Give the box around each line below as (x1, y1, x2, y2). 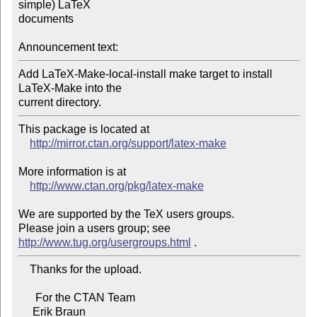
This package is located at (18, 123, 149, 136)
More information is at (18, 166, 126, 178)
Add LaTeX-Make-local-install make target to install (18, 68, 272, 81)
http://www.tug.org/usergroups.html (18, 236, 191, 249)
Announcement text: (18, 41, 118, 54)
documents (18, 13, 74, 25)
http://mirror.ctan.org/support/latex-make (29, 137, 226, 150)
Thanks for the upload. (18, 263, 30, 276)
